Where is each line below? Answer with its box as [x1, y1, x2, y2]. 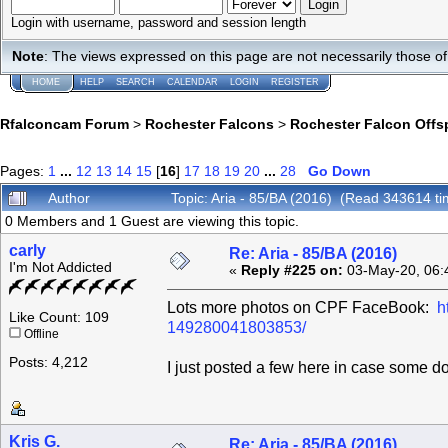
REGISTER [271, 77, 319, 87]
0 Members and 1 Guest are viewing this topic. [5, 214, 299, 230]
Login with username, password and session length [11, 15, 306, 30]
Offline [21, 328, 59, 341]
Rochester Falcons [145, 116, 274, 133]
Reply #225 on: [241, 263, 343, 279]
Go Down [308, 163, 371, 180]
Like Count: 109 [9, 310, 109, 326]
